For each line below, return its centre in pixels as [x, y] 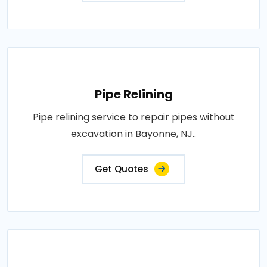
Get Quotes [122, 169]
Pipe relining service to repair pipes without [133, 117]
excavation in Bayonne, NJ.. [133, 133]
